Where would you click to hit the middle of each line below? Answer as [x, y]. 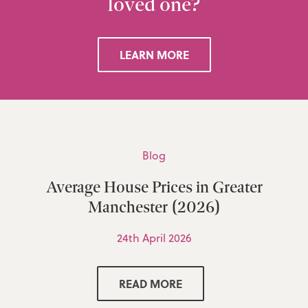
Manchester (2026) [154, 207]
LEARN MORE [154, 55]
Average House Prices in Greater [154, 187]
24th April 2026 [154, 238]
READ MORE [151, 284]
